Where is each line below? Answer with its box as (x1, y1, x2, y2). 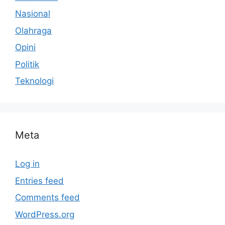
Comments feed (15, 192, 80, 203)
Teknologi (15, 76, 54, 86)
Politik (15, 59, 39, 69)
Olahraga (15, 25, 52, 36)
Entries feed (15, 175, 64, 186)
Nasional (15, 9, 50, 19)
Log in (15, 159, 40, 169)
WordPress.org (15, 209, 74, 219)
